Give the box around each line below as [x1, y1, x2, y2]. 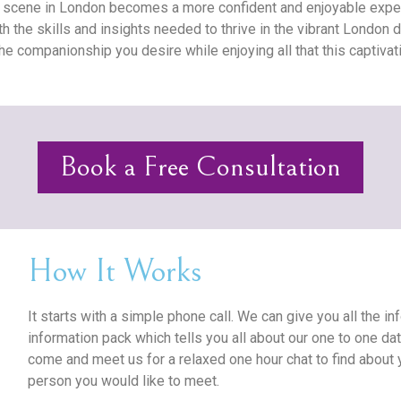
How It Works [27, 252, 201, 290]
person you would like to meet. [27, 371, 219, 389]
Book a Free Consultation [60, 149, 341, 183]
